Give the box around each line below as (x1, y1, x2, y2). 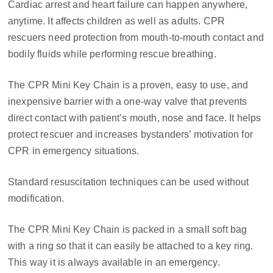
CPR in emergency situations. (8, 145, 140, 156)
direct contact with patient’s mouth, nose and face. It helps (8, 112, 261, 123)
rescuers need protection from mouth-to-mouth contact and (8, 32, 264, 43)
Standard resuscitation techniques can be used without (8, 176, 249, 187)
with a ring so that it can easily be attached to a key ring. (8, 240, 253, 251)
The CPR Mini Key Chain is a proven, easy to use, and (8, 79, 249, 90)
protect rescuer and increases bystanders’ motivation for (8, 129, 253, 140)
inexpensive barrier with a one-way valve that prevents (8, 96, 247, 107)
